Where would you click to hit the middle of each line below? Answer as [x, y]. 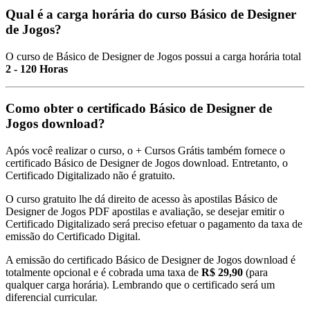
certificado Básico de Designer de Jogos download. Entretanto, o [147, 163]
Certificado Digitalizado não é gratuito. [90, 175]
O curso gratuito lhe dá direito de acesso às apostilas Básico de [142, 199]
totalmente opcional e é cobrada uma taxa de [103, 272]
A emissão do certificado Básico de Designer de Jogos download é [151, 259]
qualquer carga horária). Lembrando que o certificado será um [140, 284]
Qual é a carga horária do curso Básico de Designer [151, 15]
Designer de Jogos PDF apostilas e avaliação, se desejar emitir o [145, 211]
